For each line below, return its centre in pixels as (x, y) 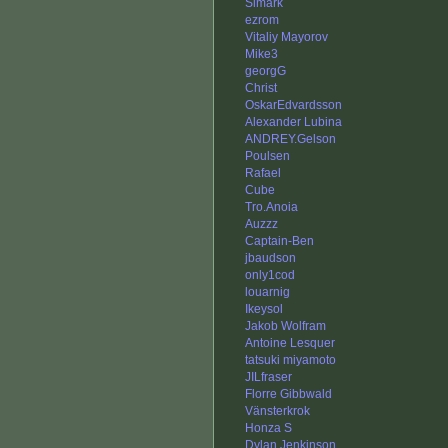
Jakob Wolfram (285, 326)
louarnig (267, 292)
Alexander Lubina (293, 122)
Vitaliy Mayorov (286, 37)
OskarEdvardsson (293, 105)
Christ (261, 88)
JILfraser (268, 377)
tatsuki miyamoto (290, 360)
